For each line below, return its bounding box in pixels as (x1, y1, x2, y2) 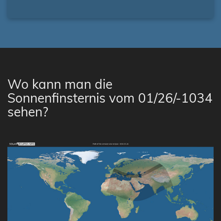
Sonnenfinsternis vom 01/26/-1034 (7, 90, 213, 106)
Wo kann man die (7, 76, 112, 92)
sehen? (7, 104, 48, 120)
